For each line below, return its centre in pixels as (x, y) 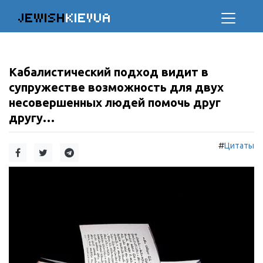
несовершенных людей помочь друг (115, 102)
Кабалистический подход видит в (109, 72)
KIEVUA (89, 18)
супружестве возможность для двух (116, 87)
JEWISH (42, 18)
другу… (32, 118)
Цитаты (239, 146)
